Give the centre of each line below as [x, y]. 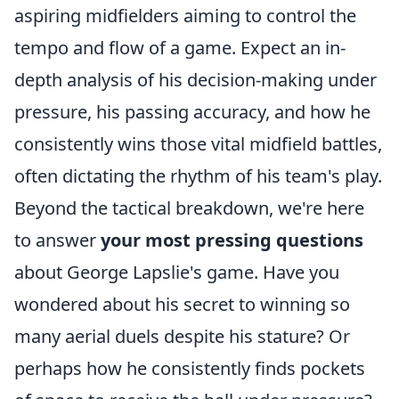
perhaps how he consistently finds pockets [190, 368]
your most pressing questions [232, 240]
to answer [57, 240]
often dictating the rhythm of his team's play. [198, 176]
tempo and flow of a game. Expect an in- [180, 48]
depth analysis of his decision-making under [195, 80]
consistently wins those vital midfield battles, [198, 144]
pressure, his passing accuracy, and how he [192, 112]
